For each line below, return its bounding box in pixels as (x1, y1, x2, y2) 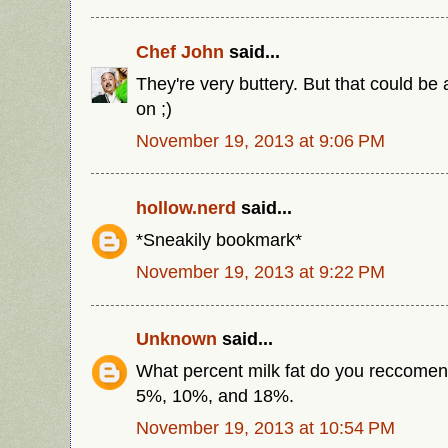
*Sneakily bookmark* (136, 229, 302, 250)
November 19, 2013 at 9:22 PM (136, 260, 385, 282)
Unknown (136, 328, 217, 350)
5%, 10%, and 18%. (136, 385, 294, 407)
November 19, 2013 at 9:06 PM (136, 129, 385, 151)
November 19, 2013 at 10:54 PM (136, 417, 395, 439)
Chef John (136, 40, 224, 62)
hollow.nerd (136, 197, 236, 219)
